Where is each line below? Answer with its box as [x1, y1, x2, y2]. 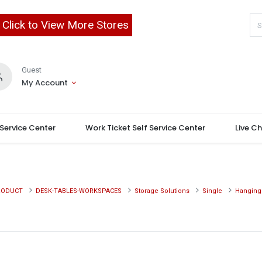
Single [202, 187, 223, 195]
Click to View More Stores [2, 18, 129, 32]
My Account [21, 77, 68, 88]
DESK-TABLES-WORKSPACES [35, 187, 122, 195]
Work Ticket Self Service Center [85, 122, 205, 133]
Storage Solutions [135, 187, 190, 195]
